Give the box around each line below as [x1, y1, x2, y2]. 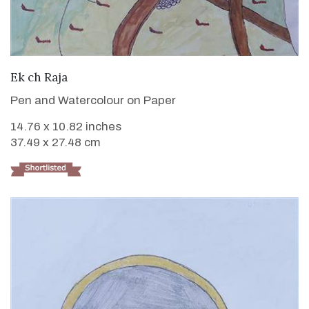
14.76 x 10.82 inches [10, 119, 121, 133]
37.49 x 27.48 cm [10, 135, 101, 149]
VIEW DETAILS [113, 68, 196, 83]
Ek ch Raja [10, 69, 68, 85]
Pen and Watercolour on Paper [10, 93, 176, 107]
